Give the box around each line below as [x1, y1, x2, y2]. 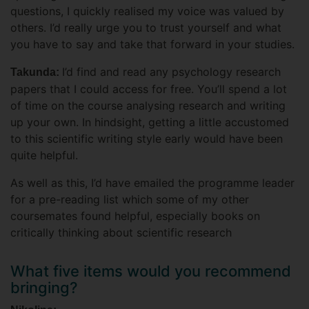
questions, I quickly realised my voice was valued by [10, 4, 284, 19]
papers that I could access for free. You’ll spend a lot [10, 82, 287, 97]
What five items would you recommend [10, 262, 291, 281]
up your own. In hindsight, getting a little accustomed [10, 115, 289, 130]
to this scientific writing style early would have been [10, 132, 283, 146]
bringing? [10, 279, 78, 297]
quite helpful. [10, 148, 78, 163]
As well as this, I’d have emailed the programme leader [10, 176, 295, 190]
